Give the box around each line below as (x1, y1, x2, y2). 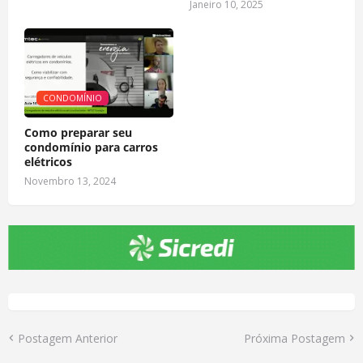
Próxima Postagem (244, 330, 345, 346)
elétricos (24, 153, 72, 169)
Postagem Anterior (18, 330, 117, 346)
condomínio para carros (24, 139, 158, 155)
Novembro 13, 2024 (24, 173, 116, 188)
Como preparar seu (24, 124, 132, 140)
